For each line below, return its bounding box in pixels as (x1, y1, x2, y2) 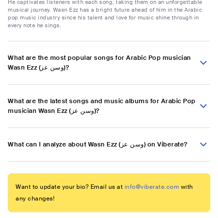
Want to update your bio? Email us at (16, 183, 123, 191)
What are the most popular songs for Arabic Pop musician (8, 54, 191, 62)
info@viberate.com (124, 183, 179, 191)
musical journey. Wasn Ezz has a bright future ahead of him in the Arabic (8, 6, 202, 14)
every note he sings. (8, 22, 61, 29)
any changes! (16, 195, 54, 203)
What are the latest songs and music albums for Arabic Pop (8, 97, 196, 106)
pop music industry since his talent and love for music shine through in (8, 14, 199, 21)
